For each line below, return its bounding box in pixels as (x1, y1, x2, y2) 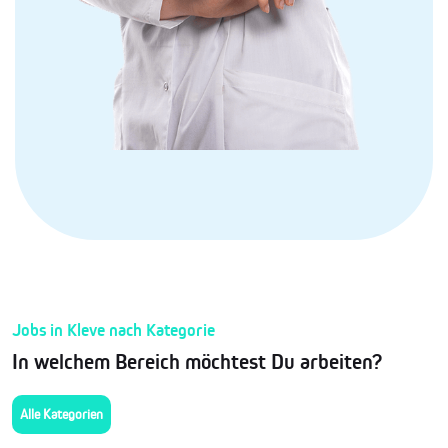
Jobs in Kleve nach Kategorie (12, 320, 215, 341)
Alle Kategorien (20, 406, 103, 423)
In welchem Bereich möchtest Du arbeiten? (12, 349, 382, 375)
